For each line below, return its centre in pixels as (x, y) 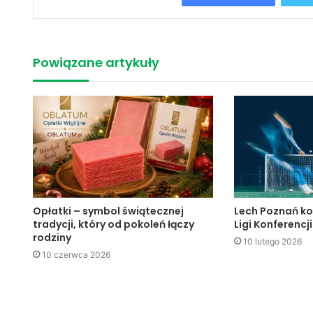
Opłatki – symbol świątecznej (108, 211)
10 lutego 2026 (272, 241)
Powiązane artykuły (96, 63)
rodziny (52, 237)
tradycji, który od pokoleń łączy (114, 224)
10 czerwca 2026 (76, 254)
